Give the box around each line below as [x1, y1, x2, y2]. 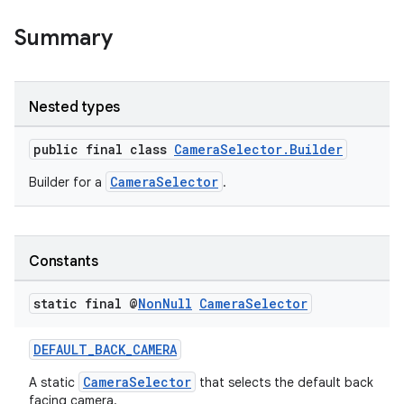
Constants [29, 252, 98, 271]
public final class [33, 141, 174, 158]
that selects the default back [196, 374, 373, 390]
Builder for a [29, 174, 106, 190]
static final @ [33, 295, 138, 312]
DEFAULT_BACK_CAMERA [33, 341, 177, 358]
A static [29, 374, 78, 390]
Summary [14, 24, 113, 51]
